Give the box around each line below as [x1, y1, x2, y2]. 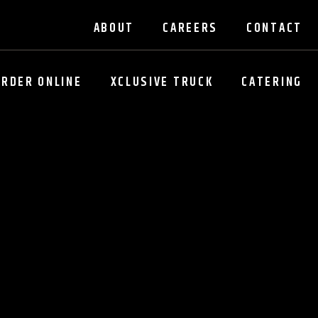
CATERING [241, 72, 302, 92]
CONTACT [246, 18, 302, 38]
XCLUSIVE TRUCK [110, 72, 214, 92]
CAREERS [163, 18, 219, 38]
